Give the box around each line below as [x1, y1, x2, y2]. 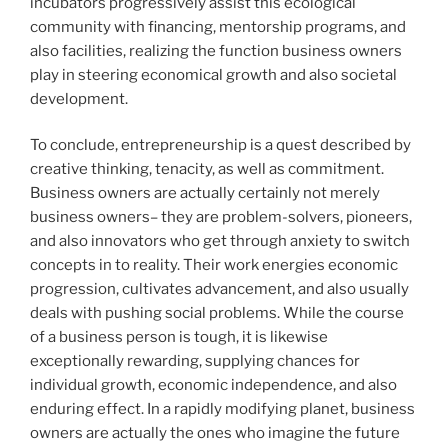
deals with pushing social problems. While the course [30, 304, 404, 323]
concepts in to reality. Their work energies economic [30, 256, 398, 275]
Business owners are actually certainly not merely [30, 184, 380, 203]
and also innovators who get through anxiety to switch [30, 232, 410, 251]
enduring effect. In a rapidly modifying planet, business [30, 400, 415, 419]
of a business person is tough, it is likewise [30, 328, 328, 347]
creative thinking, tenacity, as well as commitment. [30, 160, 384, 179]
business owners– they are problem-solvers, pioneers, [30, 208, 412, 227]
